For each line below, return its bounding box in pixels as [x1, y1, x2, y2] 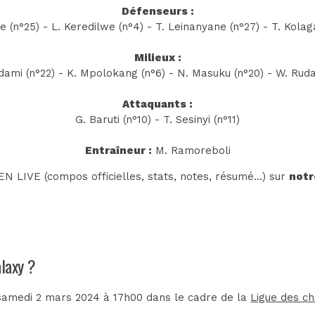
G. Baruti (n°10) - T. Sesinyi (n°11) [75, 112, 240, 126]
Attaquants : [122, 97, 193, 110]
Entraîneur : [84, 143, 152, 157]
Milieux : [134, 51, 181, 64]
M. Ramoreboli [151, 143, 231, 157]
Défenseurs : [121, 4, 194, 18]
